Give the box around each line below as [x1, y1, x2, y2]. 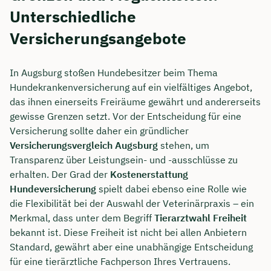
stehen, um [158, 139, 209, 152]
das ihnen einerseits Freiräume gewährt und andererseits [10, 96, 261, 108]
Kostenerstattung [110, 168, 188, 181]
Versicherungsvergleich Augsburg [10, 139, 158, 152]
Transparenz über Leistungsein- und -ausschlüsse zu [10, 154, 238, 166]
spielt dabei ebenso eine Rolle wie [96, 183, 247, 195]
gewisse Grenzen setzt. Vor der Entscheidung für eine [10, 110, 241, 123]
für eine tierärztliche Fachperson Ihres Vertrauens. [10, 255, 230, 268]
